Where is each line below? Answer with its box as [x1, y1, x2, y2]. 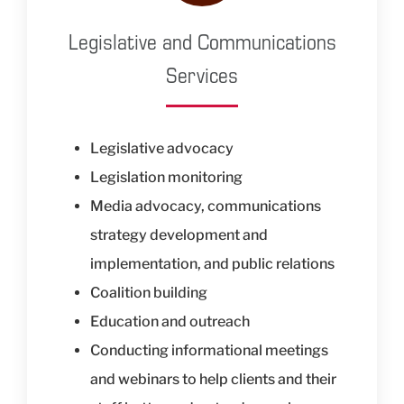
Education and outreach [89, 313, 250, 331]
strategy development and [89, 226, 268, 244]
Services [166, 60, 238, 89]
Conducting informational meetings [89, 342, 328, 360]
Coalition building [89, 284, 207, 302]
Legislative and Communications [68, 27, 336, 56]
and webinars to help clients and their [89, 371, 336, 389]
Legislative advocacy [89, 140, 234, 158]
